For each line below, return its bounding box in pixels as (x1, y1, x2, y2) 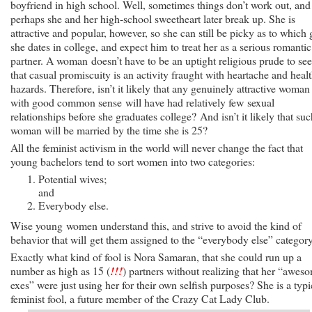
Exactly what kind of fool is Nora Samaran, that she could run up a (10, 249, 302, 264)
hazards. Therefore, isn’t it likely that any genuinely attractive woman (10, 80, 310, 95)
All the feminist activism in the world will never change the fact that (10, 139, 303, 155)
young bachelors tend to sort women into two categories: (10, 153, 255, 169)
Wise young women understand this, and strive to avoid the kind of (10, 217, 302, 233)
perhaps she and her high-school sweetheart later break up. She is (10, 10, 295, 26)
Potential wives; (38, 171, 107, 186)
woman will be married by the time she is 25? (10, 122, 208, 137)
